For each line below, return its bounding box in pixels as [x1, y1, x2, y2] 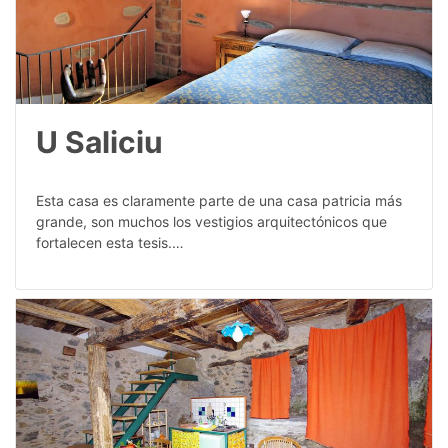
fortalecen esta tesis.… [36, 234, 184, 252]
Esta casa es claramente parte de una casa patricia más [36, 192, 402, 210]
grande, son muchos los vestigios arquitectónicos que [36, 213, 387, 231]
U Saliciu [36, 124, 163, 161]
